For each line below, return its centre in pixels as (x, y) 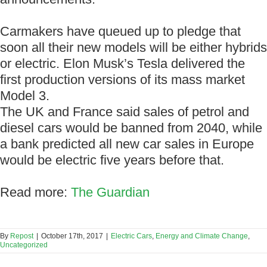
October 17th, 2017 (72, 236)
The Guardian (112, 193)
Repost (22, 236)
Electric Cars (131, 236)
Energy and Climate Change (202, 236)
